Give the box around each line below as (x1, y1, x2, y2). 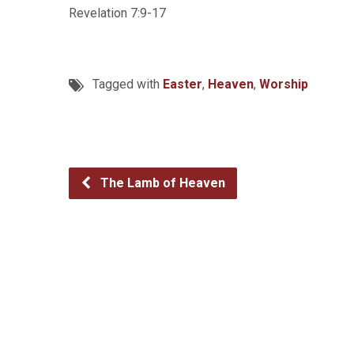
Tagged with (92, 77, 163, 92)
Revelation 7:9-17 (69, 6, 166, 21)
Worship (259, 77, 308, 92)
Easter (163, 77, 202, 92)
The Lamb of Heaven (97, 175, 225, 190)
